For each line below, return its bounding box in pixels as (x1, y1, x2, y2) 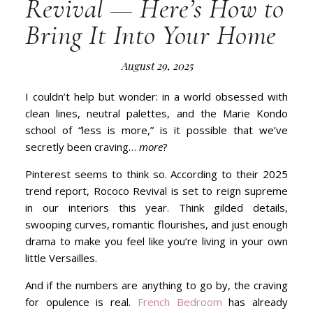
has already (221, 295, 289, 309)
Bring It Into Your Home (25, 18, 277, 52)
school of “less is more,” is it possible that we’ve (25, 123, 288, 137)
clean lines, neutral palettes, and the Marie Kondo (25, 106, 288, 120)
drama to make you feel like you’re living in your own (25, 234, 288, 248)
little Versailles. (25, 251, 97, 265)
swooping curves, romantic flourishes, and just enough (25, 217, 288, 231)
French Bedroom (137, 295, 222, 309)
